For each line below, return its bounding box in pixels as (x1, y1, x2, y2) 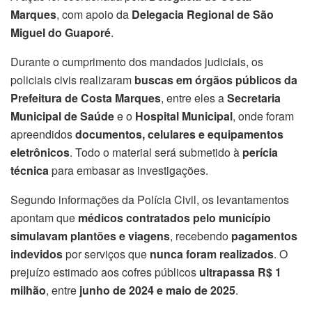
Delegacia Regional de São (132, 6, 274, 23)
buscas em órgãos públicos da (134, 72, 297, 88)
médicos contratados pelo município (78, 210, 271, 226)
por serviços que (63, 246, 150, 263)
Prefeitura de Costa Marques (10, 90, 161, 107)
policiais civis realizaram (10, 72, 134, 88)
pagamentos (231, 228, 297, 244)
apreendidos (10, 126, 75, 143)
